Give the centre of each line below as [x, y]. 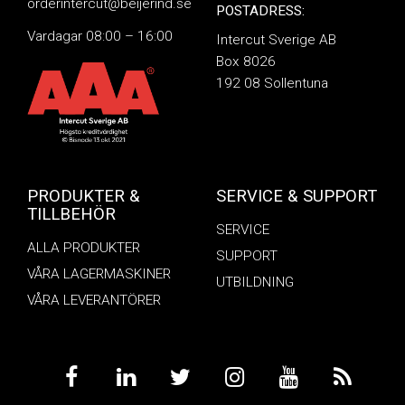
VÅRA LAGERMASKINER [99, 274]
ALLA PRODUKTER [84, 248]
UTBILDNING [255, 283]
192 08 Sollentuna [272, 84]
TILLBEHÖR [71, 215]
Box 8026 [246, 62]
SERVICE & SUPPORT [297, 197]
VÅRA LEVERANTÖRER [94, 301]
